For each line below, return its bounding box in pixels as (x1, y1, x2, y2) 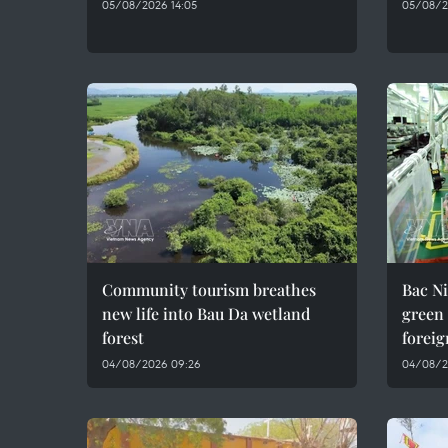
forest (102, 327, 144, 348)
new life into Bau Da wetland (102, 303, 310, 324)
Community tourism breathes (102, 279, 316, 300)
